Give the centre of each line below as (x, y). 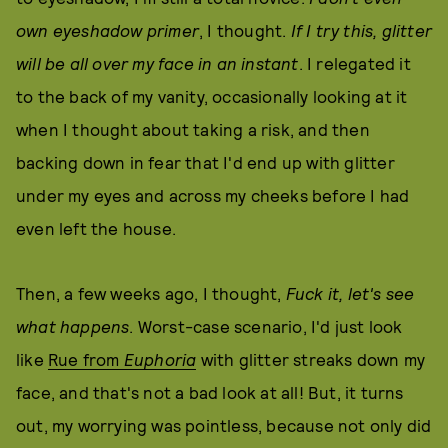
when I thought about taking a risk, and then (193, 129)
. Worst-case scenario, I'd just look (266, 326)
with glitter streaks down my (311, 359)
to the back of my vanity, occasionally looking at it (212, 96)
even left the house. (96, 228)
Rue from (86, 359)
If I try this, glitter (361, 30)
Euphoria (160, 359)
